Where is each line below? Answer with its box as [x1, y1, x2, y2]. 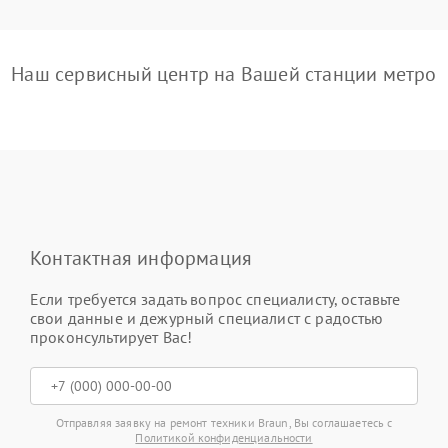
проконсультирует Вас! [30, 327, 193, 347]
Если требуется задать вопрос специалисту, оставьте [30, 289, 401, 309]
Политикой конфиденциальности [135, 430, 313, 445]
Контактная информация [30, 245, 253, 271]
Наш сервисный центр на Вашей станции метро [11, 61, 437, 87]
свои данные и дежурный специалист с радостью [30, 308, 384, 328]
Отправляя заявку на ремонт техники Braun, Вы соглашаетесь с [55, 415, 393, 430]
